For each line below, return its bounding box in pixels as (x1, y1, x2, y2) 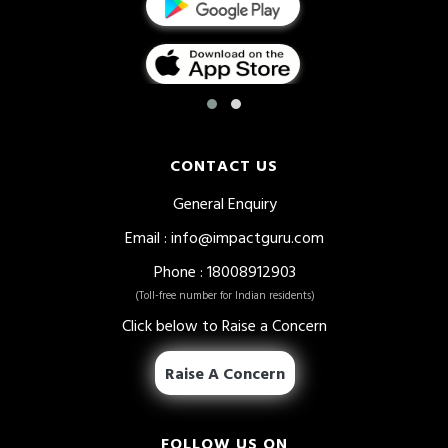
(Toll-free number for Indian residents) (134, 286, 315, 303)
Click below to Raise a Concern (122, 312, 327, 337)
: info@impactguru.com (160, 224, 324, 249)
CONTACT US (170, 152, 278, 177)
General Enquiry (172, 190, 277, 215)
